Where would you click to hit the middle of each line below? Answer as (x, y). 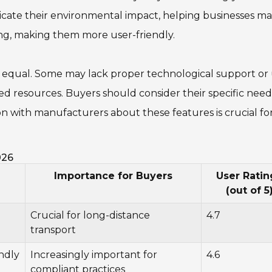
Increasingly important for (94, 255)
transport (53, 230)
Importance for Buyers (113, 176)
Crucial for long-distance (90, 215)
